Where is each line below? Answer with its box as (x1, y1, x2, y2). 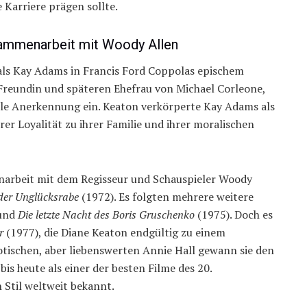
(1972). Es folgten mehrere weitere (79, 189, 254, 205)
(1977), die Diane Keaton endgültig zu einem (3, 225, 225, 241)
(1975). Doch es (195, 207, 273, 223)
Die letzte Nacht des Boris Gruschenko (18, 207, 195, 223)
